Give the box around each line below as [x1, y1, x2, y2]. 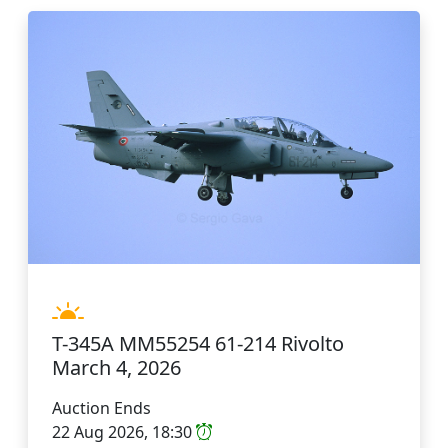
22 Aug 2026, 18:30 [52, 420, 196, 443]
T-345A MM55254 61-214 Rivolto [52, 329, 344, 357]
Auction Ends [52, 396, 151, 419]
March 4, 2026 [52, 353, 181, 381]
